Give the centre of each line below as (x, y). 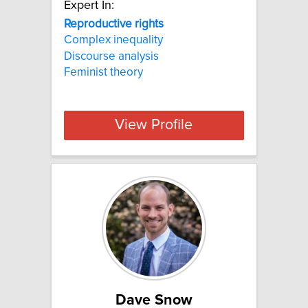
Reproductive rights (114, 24)
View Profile (154, 125)
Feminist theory (103, 72)
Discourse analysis (111, 56)
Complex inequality (113, 40)
